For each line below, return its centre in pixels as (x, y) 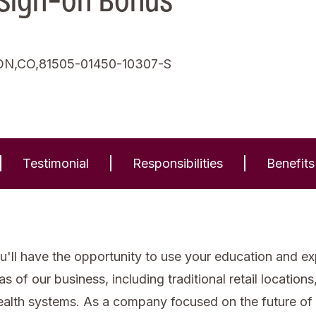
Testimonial (56, 163)
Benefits (291, 163)
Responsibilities (178, 163)
